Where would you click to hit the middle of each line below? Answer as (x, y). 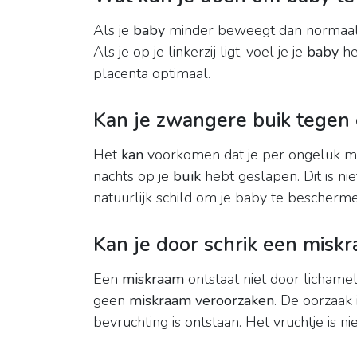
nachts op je (133, 177)
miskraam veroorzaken (202, 301)
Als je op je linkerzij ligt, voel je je (200, 52)
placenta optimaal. (152, 74)
